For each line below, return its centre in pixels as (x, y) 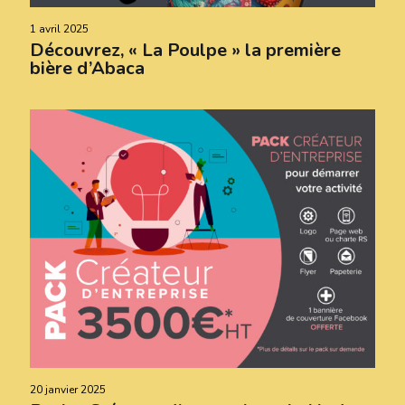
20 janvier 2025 (68, 390)
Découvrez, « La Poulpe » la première (185, 50)
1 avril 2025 (59, 28)
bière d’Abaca (87, 68)
